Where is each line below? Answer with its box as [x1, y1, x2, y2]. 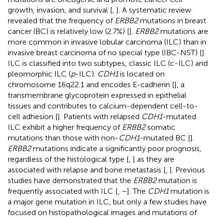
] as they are [133, 154, 174, 164]
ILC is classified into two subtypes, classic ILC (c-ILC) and [8, 58, 208, 68]
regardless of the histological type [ [8, 154, 129, 164]
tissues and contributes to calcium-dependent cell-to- [8, 101, 198, 110]
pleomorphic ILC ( [8, 69, 71, 78]
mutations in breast [138, 15, 206, 25]
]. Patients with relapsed [58, 111, 141, 121]
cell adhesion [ [8, 111, 58, 121]
